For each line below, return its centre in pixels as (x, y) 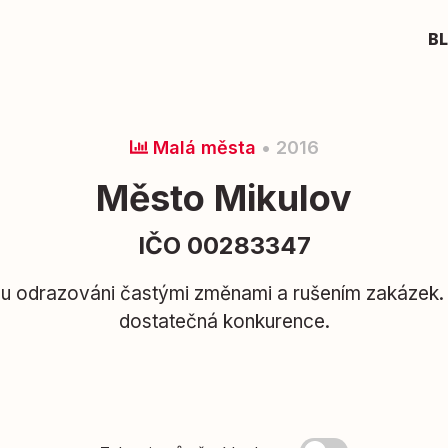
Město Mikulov (224, 198)
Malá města (201, 147)
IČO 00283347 (224, 245)
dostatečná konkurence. (224, 321)
